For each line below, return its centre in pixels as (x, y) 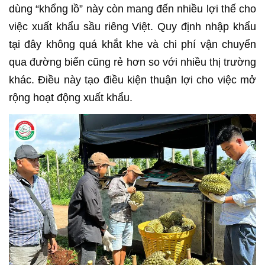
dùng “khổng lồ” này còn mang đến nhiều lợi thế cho (132, 9)
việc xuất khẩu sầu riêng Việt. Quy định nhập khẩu (132, 26)
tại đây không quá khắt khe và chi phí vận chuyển (132, 44)
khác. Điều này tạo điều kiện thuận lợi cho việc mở (132, 80)
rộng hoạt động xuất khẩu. (71, 97)
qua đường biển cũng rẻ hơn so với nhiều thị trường (132, 62)
